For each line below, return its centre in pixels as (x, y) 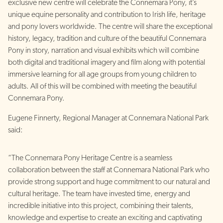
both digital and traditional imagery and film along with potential (107, 62)
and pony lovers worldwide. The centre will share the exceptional (110, 27)
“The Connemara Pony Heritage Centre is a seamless (90, 158)
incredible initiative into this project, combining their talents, (101, 206)
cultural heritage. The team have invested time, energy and (99, 194)
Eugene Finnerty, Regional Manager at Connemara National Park (108, 118)
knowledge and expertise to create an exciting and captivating (105, 218)
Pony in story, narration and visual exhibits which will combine (104, 51)
